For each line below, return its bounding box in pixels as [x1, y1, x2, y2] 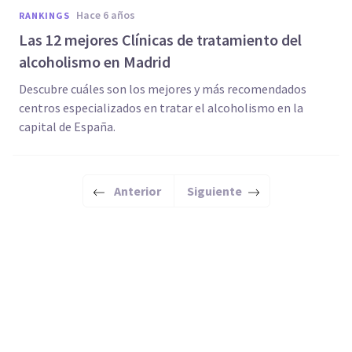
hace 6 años [83, 8, 135, 22]
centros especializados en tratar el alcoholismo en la [19, 100, 303, 115]
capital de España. [19, 119, 115, 134]
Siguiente [186, 183, 242, 199]
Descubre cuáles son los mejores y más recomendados [19, 81, 306, 97]
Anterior [113, 183, 161, 199]
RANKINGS [19, 9, 70, 21]
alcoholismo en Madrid [19, 52, 170, 71]
